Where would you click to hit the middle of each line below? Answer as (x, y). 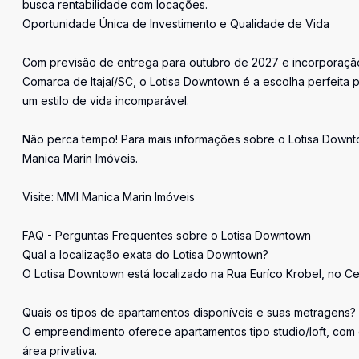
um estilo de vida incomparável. (106, 101)
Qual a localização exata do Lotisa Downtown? (145, 254)
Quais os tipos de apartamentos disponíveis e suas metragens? (189, 312)
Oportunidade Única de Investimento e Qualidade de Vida (176, 24)
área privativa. (60, 351)
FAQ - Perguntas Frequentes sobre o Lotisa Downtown (167, 235)
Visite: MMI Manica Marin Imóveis (109, 197)
